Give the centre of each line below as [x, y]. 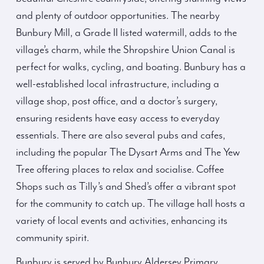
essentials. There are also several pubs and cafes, [121, 136]
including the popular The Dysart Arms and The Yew [128, 153]
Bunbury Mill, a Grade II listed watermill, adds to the [126, 33]
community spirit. [52, 238]
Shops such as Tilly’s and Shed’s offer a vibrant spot [126, 187]
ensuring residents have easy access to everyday [118, 118]
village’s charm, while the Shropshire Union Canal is [126, 50]
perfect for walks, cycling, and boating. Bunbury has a [131, 67]
